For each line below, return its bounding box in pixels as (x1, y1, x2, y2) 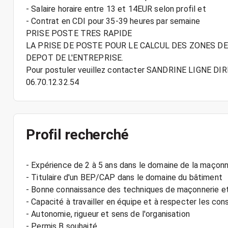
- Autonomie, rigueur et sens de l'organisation (26, 209, 190, 219)
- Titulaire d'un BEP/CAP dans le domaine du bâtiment (26, 173, 222, 182)
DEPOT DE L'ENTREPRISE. (26, 53, 124, 63)
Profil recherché (26, 126, 129, 143)
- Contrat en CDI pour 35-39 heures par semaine (26, 16, 200, 26)
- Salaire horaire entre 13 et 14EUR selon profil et (26, 4, 206, 14)
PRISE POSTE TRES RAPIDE (26, 28, 132, 38)
